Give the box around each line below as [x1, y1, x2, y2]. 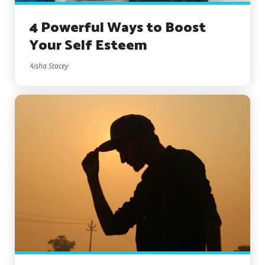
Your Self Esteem [30, 34, 147, 57]
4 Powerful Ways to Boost [30, 16, 206, 40]
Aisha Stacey [30, 60, 69, 71]
